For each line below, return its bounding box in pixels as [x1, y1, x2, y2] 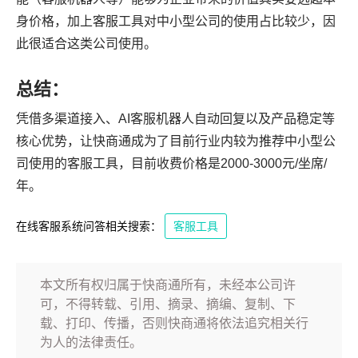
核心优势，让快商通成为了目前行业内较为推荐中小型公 [16, 134, 336, 149]
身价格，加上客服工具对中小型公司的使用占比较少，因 [16, 14, 336, 29]
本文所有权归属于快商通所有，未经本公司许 [40, 278, 296, 292]
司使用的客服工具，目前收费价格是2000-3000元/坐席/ [16, 157, 327, 171]
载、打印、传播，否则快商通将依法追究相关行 [40, 316, 308, 331]
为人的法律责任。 [40, 336, 142, 350]
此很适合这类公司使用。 [16, 37, 157, 51]
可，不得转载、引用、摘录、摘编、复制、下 [40, 297, 296, 312]
